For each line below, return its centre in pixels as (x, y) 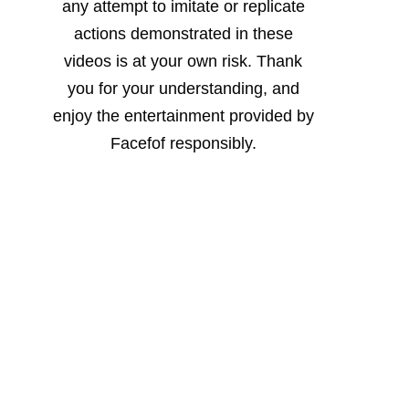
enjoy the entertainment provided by (183, 115)
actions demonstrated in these (183, 33)
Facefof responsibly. (183, 143)
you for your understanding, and (183, 88)
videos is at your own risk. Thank (183, 61)
